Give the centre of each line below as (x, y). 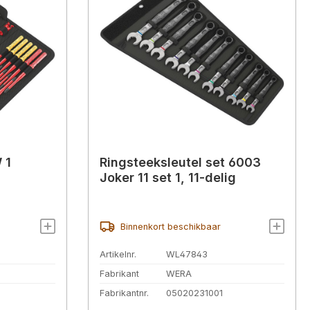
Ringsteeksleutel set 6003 (180, 163)
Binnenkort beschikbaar (170, 227)
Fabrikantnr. (124, 293)
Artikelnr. (118, 255)
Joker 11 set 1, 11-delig (168, 178)
